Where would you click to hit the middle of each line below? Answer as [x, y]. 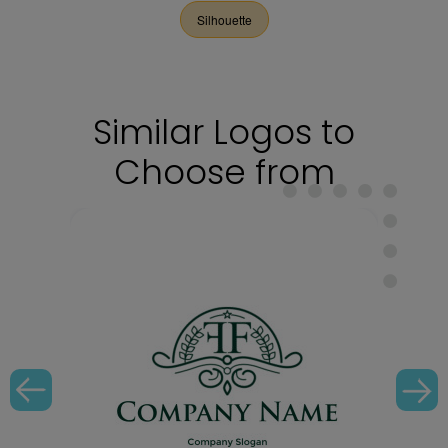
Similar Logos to [224, 132]
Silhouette [224, 19]
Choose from [224, 172]
